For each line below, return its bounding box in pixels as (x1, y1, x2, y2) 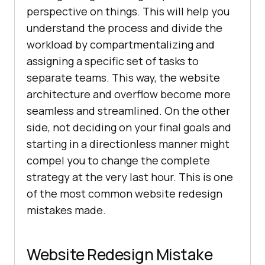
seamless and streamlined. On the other (27, 103, 230, 118)
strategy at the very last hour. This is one (27, 169, 233, 184)
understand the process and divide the (27, 20, 222, 35)
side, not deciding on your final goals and (27, 119, 231, 134)
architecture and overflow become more (27, 86, 231, 101)
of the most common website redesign (27, 186, 222, 201)
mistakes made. (27, 202, 106, 217)
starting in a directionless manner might (27, 136, 230, 151)
